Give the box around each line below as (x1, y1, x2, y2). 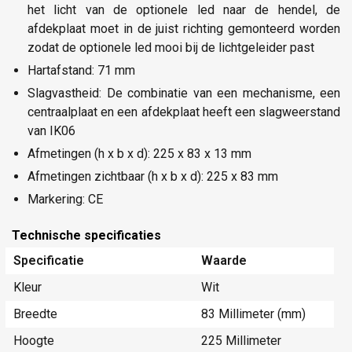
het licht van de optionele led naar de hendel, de (27, 2, 340, 17)
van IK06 (27, 123, 75, 138)
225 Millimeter (201, 333, 281, 349)
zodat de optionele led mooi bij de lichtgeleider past (27, 39, 314, 55)
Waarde (201, 253, 247, 269)
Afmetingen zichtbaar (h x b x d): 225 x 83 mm (27, 168, 278, 184)
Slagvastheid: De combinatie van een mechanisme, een (27, 85, 340, 101)
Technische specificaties (12, 227, 161, 243)
